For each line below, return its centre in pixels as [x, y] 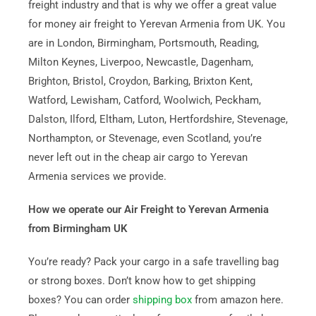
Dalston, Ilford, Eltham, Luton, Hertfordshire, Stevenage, [158, 119]
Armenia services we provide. [97, 176]
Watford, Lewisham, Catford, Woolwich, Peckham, [144, 100]
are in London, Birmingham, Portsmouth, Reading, [143, 43]
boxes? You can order [80, 300]
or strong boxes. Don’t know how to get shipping [141, 281]
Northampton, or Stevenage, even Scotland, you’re [145, 138]
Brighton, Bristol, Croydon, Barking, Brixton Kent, [140, 81]
